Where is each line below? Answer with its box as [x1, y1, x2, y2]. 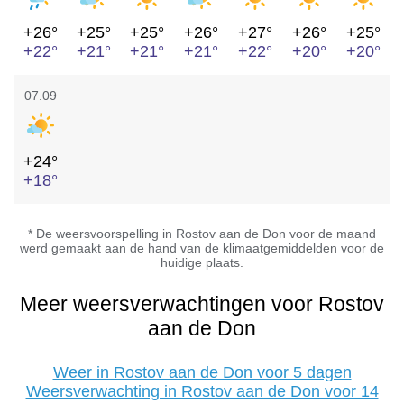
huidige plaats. [161, 255, 243, 271]
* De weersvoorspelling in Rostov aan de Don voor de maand [28, 226, 376, 242]
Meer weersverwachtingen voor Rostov [20, 292, 384, 317]
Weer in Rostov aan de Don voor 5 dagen [52, 363, 352, 382]
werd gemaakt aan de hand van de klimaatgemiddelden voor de [20, 241, 384, 256]
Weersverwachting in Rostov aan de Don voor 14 [25, 382, 379, 401]
